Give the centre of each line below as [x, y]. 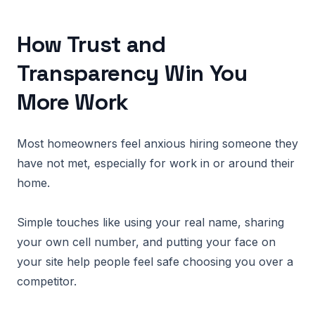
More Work [73, 102]
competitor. [47, 281]
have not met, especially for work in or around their [156, 163]
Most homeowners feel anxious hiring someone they [157, 143]
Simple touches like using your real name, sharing [150, 222]
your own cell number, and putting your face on [146, 242]
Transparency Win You [132, 73]
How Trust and [91, 44]
